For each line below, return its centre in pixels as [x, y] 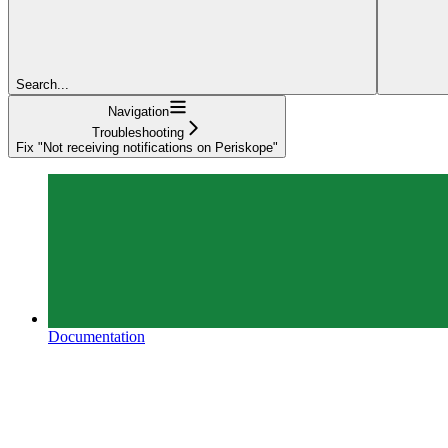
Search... [42, 84]
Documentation [96, 336]
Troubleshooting [138, 132]
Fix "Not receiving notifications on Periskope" [147, 147]
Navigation [138, 111]
